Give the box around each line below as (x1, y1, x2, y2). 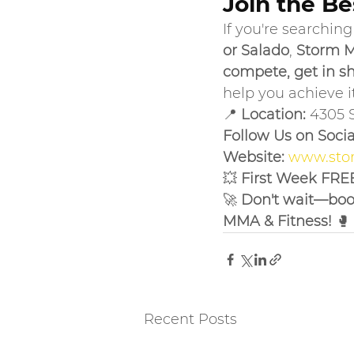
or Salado (223, 42, 289, 59)
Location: (241, 106, 306, 123)
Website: (223, 149, 284, 166)
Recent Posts (144, 311, 237, 328)
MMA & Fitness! (223, 213, 332, 230)
